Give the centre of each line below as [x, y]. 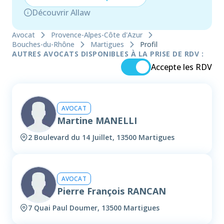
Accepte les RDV [181, 67]
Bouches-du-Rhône [43, 44]
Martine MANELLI [97, 120]
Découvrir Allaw [61, 12]
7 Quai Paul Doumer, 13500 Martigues [94, 208]
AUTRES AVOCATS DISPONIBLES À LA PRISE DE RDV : [108, 54]
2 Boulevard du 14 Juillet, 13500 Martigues [101, 137]
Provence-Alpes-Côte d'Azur [97, 35]
